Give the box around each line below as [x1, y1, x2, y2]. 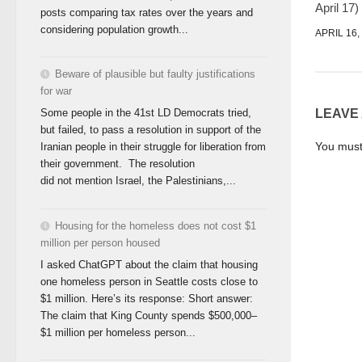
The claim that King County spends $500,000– [40, 309, 257, 322]
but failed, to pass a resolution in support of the [40, 124, 261, 137]
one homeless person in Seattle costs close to [40, 276, 258, 288]
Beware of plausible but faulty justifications [55, 67, 255, 80]
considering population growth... [40, 23, 188, 36]
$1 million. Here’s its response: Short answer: [40, 293, 253, 305]
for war [40, 84, 72, 97]
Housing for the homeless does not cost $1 [55, 219, 256, 232]
